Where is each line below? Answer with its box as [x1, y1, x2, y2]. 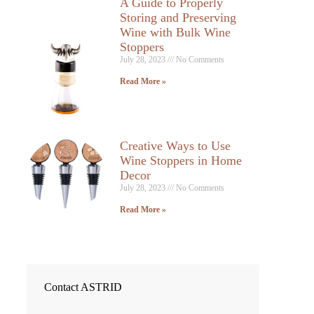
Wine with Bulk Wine [119, 25, 231, 39]
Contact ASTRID [44, 281, 123, 294]
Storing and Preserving [119, 11, 236, 25]
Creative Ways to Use [119, 139, 231, 153]
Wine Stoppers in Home [119, 153, 242, 168]
